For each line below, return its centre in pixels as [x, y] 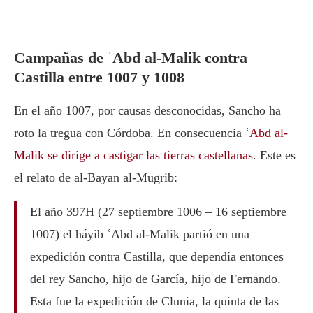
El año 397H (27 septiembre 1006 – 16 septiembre [158, 212]
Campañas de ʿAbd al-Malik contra [131, 58]
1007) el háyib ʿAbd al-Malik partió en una [139, 234]
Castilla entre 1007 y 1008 [99, 78]
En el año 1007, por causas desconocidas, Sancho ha [147, 111]
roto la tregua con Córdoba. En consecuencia [130, 133]
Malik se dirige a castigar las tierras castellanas [133, 155]
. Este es [274, 155]
